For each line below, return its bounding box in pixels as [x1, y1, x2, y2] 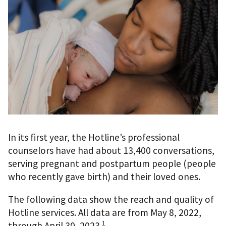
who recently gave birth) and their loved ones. [8, 170, 200, 183]
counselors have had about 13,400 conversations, [8, 144, 214, 156]
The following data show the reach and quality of [8, 193, 214, 205]
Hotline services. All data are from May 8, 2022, [8, 206, 201, 218]
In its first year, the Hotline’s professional [8, 131, 180, 143]
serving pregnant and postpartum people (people [8, 157, 216, 169]
